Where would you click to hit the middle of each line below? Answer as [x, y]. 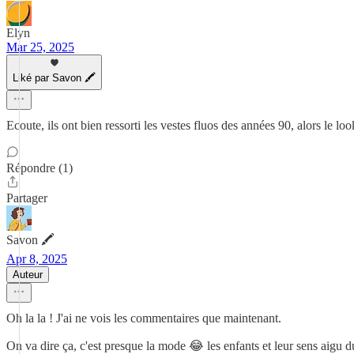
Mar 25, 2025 [40, 47]
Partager [27, 198]
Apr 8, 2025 [37, 259]
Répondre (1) [40, 168]
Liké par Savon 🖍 [54, 78]
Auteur [28, 275]
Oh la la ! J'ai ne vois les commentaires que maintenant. [144, 318]
